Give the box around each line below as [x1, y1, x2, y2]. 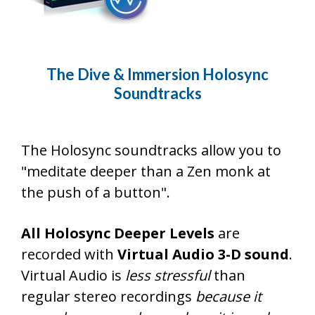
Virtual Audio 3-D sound [117, 245, 289, 264]
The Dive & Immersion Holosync [46, 64, 269, 84]
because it [195, 287, 262, 307]
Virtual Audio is [21, 266, 125, 285]
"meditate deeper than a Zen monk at [21, 162, 271, 181]
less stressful [125, 266, 214, 285]
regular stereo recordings [21, 287, 195, 307]
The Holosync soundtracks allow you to [21, 141, 281, 160]
